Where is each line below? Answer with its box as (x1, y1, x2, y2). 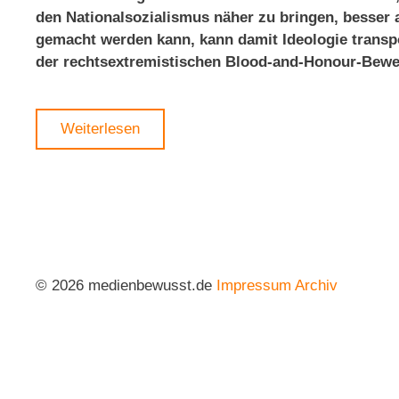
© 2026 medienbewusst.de (36, 277, 216, 294)
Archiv (295, 277, 338, 294)
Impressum (216, 277, 291, 294)
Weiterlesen (61, 120, 140, 137)
